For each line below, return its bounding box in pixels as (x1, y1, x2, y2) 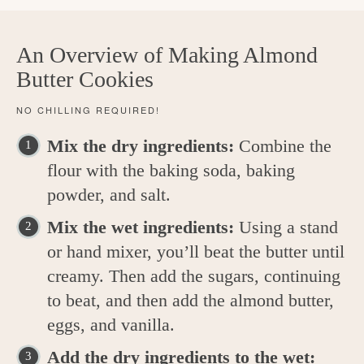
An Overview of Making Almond (16, 42, 318, 68)
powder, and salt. (47, 184, 171, 206)
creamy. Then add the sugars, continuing (47, 266, 340, 287)
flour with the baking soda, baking (47, 160, 295, 181)
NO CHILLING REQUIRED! (16, 103, 160, 117)
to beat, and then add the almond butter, (47, 290, 334, 311)
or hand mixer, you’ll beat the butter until (47, 241, 344, 262)
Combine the (239, 136, 331, 157)
